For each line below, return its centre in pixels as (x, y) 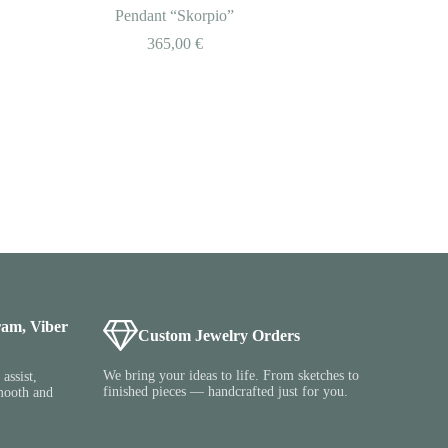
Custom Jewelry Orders (219, 335)
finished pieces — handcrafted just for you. (226, 392)
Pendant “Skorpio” (175, 16)
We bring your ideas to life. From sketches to (231, 376)
